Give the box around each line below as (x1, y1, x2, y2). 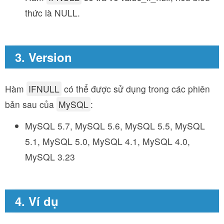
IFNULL (28, 82, 59, 95)
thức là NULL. (25, 6, 80, 19)
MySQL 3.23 (25, 150, 75, 163)
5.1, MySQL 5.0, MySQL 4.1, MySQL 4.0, (25, 135, 190, 147)
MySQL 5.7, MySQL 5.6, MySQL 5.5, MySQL (25, 119, 205, 132)
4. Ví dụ (15, 192, 58, 209)
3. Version (15, 48, 72, 65)
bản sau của (5, 98, 56, 110)
